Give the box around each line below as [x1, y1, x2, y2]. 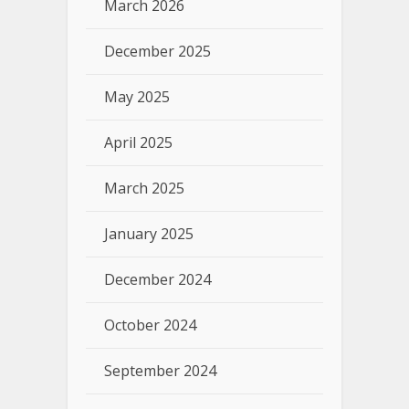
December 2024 [104, 268, 211, 289]
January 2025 [104, 223, 194, 244]
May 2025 [104, 86, 170, 107]
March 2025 [104, 177, 184, 198]
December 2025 [104, 40, 211, 61]
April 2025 [104, 131, 173, 152]
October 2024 [104, 314, 196, 335]
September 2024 [104, 360, 216, 381]
